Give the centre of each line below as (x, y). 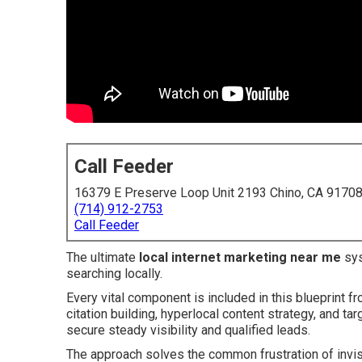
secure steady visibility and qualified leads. (188, 330)
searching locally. (114, 274)
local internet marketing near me (240, 257)
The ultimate (103, 257)
